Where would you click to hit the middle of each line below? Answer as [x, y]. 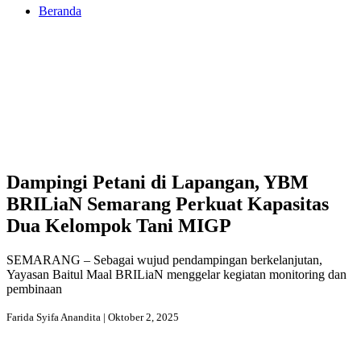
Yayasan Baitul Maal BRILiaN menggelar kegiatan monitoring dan [176, 274]
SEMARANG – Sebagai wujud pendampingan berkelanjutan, [164, 259]
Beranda [60, 10]
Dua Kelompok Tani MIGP [119, 225]
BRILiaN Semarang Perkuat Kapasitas [168, 203]
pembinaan [34, 288]
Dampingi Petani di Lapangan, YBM [158, 182]
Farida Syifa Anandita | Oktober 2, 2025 [93, 317]
